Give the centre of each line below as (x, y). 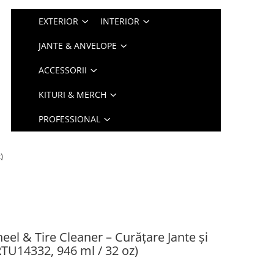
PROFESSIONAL (70, 119)
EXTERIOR (59, 21)
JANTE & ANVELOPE (78, 46)
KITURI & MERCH (73, 94)
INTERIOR (120, 21)
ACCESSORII (63, 70)
